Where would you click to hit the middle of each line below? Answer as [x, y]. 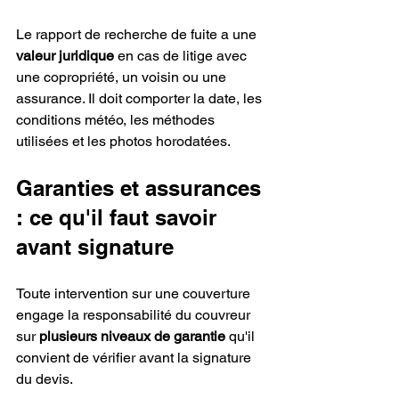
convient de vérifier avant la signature [135, 358]
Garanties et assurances [142, 188]
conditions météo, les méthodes [117, 120]
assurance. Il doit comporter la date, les [141, 99]
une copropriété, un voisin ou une [123, 77]
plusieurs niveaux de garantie [132, 337]
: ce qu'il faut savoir [119, 218]
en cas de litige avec [182, 56]
